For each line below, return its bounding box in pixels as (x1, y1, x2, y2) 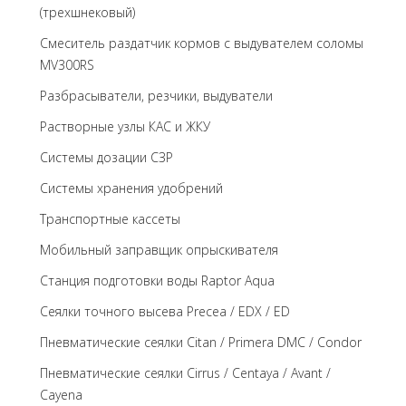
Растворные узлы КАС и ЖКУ (40, 118, 210, 135)
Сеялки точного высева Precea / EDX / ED (40, 303, 290, 320)
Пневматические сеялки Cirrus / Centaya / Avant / (40, 364, 331, 382)
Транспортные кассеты (40, 210, 180, 227)
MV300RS (40, 56, 94, 73)
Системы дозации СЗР (40, 149, 173, 166)
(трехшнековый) (40, 4, 135, 21)
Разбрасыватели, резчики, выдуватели (40, 87, 273, 104)
